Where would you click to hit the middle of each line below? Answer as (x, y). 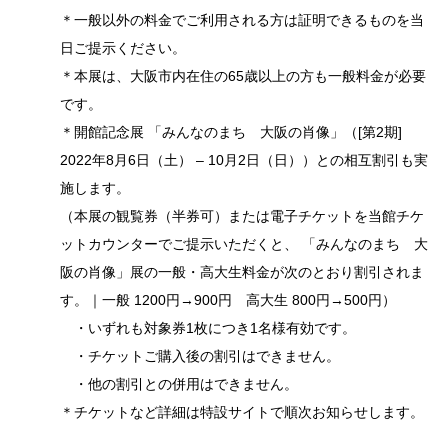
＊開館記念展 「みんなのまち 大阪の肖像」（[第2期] (231, 132)
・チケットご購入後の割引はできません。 (200, 356)
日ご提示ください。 (123, 48)
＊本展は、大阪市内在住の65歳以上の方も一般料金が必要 (243, 76)
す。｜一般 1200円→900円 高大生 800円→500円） (228, 300)
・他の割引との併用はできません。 (179, 384)
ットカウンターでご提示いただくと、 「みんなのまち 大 (244, 244)
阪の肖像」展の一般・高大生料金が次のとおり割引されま (242, 272)
